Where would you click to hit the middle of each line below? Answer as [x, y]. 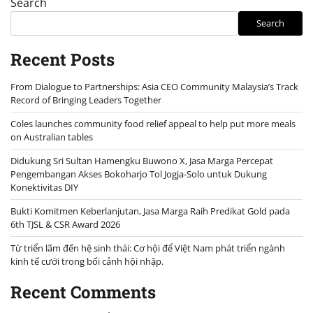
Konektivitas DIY [44, 187]
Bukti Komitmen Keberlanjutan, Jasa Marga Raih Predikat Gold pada [150, 211]
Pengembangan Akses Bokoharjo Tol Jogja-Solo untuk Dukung [139, 174]
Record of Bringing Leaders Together [86, 100]
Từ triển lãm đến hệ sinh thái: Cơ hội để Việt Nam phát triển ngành [148, 248]
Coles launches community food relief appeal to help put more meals [153, 123]
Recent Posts [63, 59]
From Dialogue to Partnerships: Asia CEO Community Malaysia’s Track [154, 86]
